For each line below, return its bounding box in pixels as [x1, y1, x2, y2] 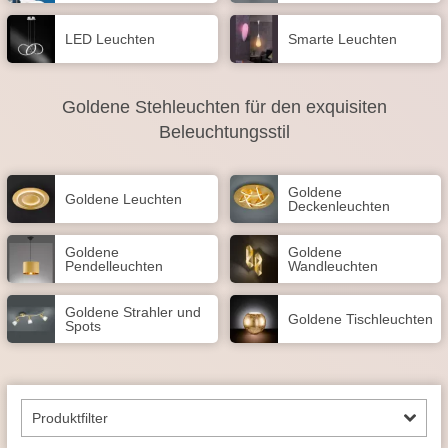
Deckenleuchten [288, 198, 390, 214]
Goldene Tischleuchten [288, 311, 433, 327]
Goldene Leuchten [65, 191, 182, 207]
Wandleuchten [288, 258, 378, 274]
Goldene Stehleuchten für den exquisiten [61, 97, 387, 117]
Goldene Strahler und [65, 304, 201, 320]
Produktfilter [32, 410, 108, 426]
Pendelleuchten [65, 258, 163, 274]
